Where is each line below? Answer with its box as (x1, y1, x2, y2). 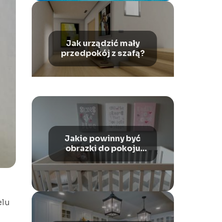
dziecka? (84, 153, 122, 164)
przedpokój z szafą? (60, 48, 145, 58)
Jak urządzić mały (65, 38, 140, 49)
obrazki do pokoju (65, 143, 140, 154)
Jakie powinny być (64, 133, 141, 144)
